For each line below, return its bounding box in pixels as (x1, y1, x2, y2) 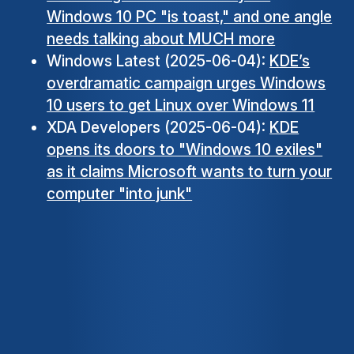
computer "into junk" (47, 184, 193, 204)
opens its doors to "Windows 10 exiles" (47, 140, 323, 160)
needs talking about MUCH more (47, 29, 276, 49)
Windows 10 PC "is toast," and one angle (47, 7, 333, 27)
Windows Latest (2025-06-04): (47, 51, 270, 71)
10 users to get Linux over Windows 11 (47, 96, 315, 115)
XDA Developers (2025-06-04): (47, 118, 270, 137)
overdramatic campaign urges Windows (47, 73, 326, 93)
